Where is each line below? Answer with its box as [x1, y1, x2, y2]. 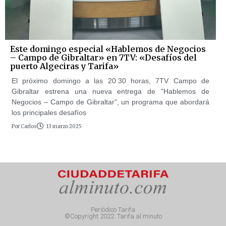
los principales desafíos [12, 108, 86, 117]
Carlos [20, 123, 37, 130]
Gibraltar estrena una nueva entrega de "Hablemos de [12, 87, 209, 95]
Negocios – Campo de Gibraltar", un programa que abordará [12, 97, 209, 106]
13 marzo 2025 [46, 123, 82, 130]
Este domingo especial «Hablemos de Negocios [10, 43, 206, 54]
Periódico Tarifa [91, 206, 135, 214]
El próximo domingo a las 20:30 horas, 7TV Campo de [12, 76, 209, 85]
